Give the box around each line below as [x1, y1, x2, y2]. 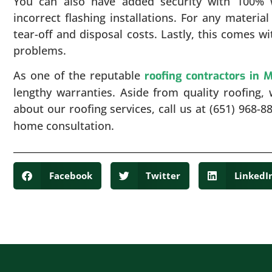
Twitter [146, 169, 180, 182]
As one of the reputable [13, 68, 145, 83]
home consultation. [13, 118, 114, 134]
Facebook [49, 169, 92, 182]
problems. [13, 42, 66, 58]
